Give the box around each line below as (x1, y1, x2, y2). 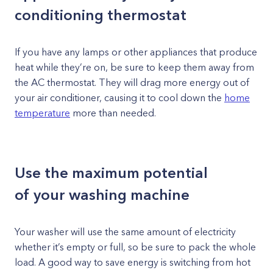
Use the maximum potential (15, 164, 208, 182)
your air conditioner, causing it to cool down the (15, 91, 224, 104)
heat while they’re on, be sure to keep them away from (15, 61, 254, 73)
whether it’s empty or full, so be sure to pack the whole (15, 241, 256, 253)
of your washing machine (15, 186, 190, 204)
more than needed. (70, 107, 156, 119)
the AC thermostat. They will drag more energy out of (15, 76, 249, 88)
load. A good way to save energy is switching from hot (15, 256, 250, 268)
